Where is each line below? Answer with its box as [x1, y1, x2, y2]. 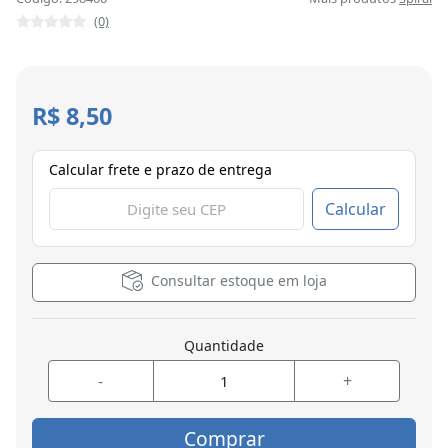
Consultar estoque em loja [150, 271, 327, 291]
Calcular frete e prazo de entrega [49, 160, 272, 180]
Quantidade [184, 336, 264, 356]
